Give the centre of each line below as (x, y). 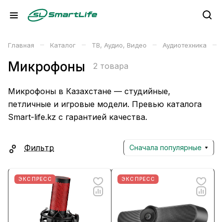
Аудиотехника (185, 45)
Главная (21, 45)
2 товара (111, 66)
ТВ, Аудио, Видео (119, 45)
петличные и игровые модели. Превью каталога (105, 104)
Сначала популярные (166, 147)
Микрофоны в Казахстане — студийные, (89, 91)
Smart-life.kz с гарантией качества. (78, 117)
